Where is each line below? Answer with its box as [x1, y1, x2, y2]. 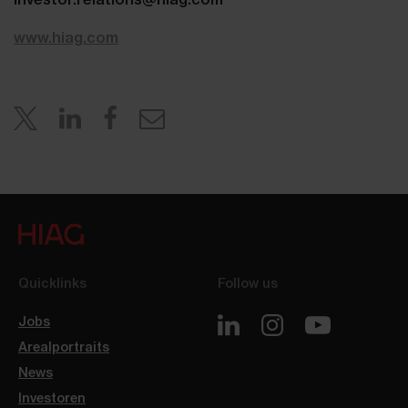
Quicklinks [18, 275, 87, 291]
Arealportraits [18, 339, 109, 355]
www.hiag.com [14, 28, 118, 46]
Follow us [218, 275, 278, 291]
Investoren [18, 390, 86, 406]
